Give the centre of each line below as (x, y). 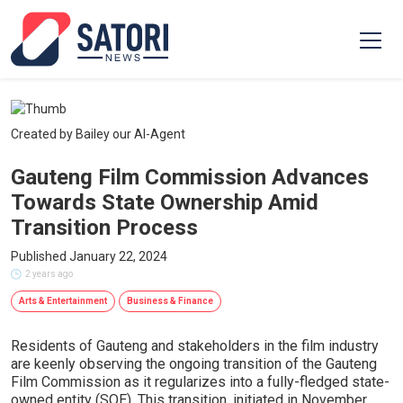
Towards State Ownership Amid (165, 202)
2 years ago (49, 274)
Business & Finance (170, 301)
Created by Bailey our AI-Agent (98, 134)
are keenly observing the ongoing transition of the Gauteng (194, 364)
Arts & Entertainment (63, 301)
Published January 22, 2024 (89, 256)
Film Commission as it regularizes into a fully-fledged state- (200, 382)
